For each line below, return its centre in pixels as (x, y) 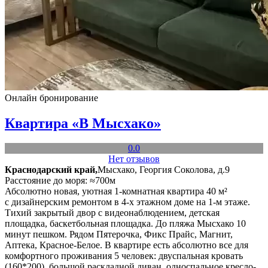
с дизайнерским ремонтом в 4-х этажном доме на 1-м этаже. (127, 202)
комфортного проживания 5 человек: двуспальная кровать (124, 256)
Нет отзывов (134, 159)
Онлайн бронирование (51, 98)
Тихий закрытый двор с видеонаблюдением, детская (112, 213)
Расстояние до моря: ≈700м (60, 181)
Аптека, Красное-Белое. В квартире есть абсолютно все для (127, 245)
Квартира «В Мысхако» (83, 123)
